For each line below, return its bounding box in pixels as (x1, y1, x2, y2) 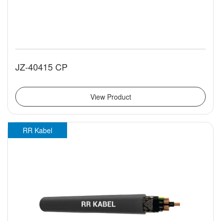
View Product (90, 92, 131, 102)
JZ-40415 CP (15, 60, 68, 74)
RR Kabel (23, 125, 52, 136)
